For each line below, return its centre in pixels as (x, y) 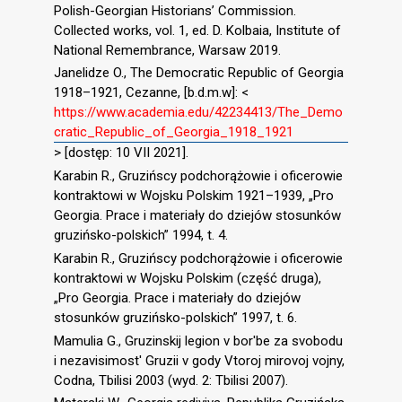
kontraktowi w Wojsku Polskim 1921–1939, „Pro (194, 196)
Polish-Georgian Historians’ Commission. (175, 10)
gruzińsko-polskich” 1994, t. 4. (141, 236)
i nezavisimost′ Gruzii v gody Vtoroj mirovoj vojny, (199, 360)
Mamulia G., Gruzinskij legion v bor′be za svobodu (198, 341)
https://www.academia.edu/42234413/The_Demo (198, 113)
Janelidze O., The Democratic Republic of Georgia (199, 73)
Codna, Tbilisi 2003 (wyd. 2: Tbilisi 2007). (171, 380)
